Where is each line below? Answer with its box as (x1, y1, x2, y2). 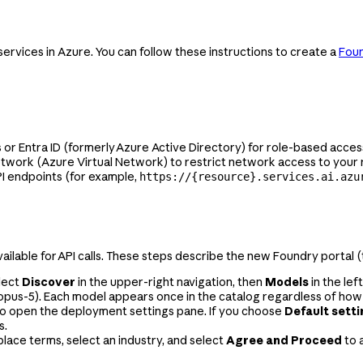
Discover (22, 274, 75, 289)
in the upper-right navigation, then (75, 274, 265, 289)
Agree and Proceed (226, 332, 342, 348)
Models (265, 274, 309, 289)
